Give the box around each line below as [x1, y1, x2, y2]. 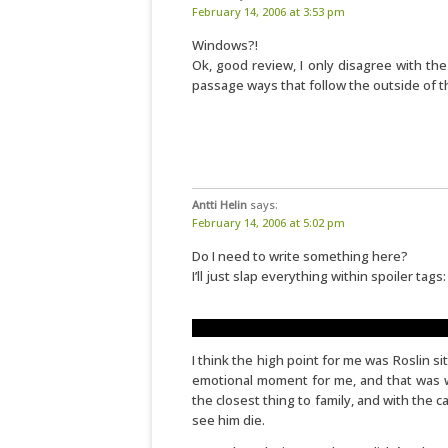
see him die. [192, 411, 265, 429]
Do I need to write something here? [192, 247, 408, 265]
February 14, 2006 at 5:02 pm [192, 215, 345, 230]
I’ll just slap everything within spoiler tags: [192, 267, 446, 285]
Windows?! [192, 36, 258, 54]
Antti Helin [192, 197, 247, 212]
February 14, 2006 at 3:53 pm [192, 4, 345, 19]
